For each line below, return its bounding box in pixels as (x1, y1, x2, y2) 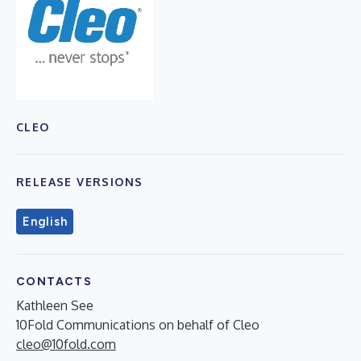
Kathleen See (16, 297, 93, 313)
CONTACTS (16, 274, 93, 288)
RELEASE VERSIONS (16, 174, 143, 189)
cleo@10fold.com (16, 335, 116, 352)
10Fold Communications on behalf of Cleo (16, 316, 259, 333)
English (23, 214, 68, 229)
